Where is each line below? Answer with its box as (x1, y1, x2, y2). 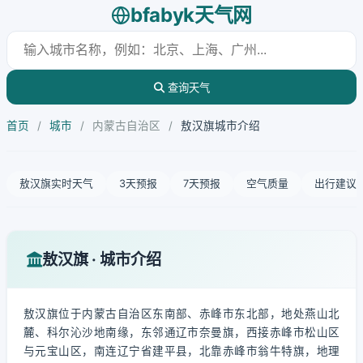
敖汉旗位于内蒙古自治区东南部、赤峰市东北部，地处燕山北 (23, 307, 340, 320)
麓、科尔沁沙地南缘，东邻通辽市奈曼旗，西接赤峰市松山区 (23, 326, 340, 339)
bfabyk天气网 (130, 3, 253, 27)
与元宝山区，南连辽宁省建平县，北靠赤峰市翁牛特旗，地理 (23, 344, 340, 357)
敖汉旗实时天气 (19, 177, 93, 190)
